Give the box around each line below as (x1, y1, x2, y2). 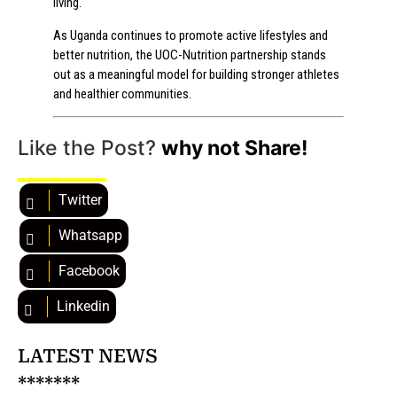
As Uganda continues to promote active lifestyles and (53, 27, 328, 43)
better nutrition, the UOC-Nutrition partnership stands (53, 46, 326, 63)
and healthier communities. (53, 85, 191, 102)
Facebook (58, 262, 120, 280)
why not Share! (161, 136, 307, 161)
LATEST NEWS (18, 346, 158, 368)
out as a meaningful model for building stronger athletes (53, 66, 339, 82)
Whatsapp (58, 227, 122, 245)
